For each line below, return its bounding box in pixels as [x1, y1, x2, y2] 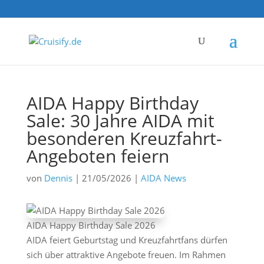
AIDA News [140, 172, 186, 184]
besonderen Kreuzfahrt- [26, 126, 222, 150]
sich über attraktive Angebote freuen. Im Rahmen [26, 249, 226, 260]
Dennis [44, 172, 72, 184]
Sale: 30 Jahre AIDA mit [26, 108, 214, 133]
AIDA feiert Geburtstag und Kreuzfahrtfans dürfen [26, 234, 227, 246]
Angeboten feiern [26, 144, 169, 168]
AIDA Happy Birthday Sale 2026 [26, 219, 156, 231]
